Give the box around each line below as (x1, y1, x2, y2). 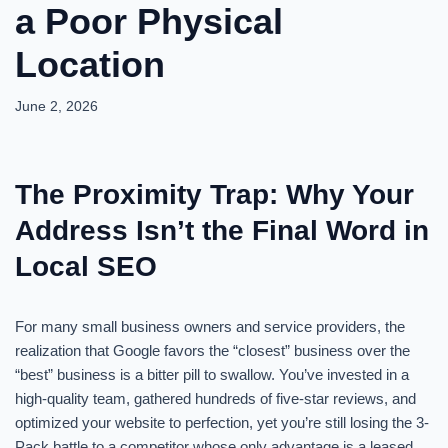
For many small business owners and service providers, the (15, 318, 405, 335)
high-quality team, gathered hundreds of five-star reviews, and (15, 390, 416, 407)
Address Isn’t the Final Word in (15, 215, 429, 246)
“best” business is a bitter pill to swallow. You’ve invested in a (15, 366, 409, 383)
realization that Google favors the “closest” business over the (15, 342, 410, 359)
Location (15, 44, 165, 85)
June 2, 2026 (15, 99, 98, 114)
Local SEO (15, 251, 157, 282)
